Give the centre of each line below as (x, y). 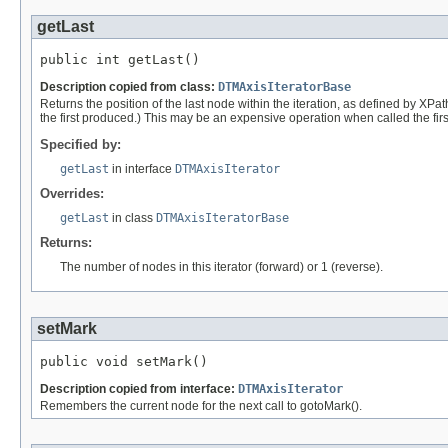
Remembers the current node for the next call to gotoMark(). (201, 405)
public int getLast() (120, 59)
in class (132, 217)
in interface (142, 168)
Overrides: (72, 193)
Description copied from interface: (139, 388)
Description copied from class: (129, 86)
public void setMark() (124, 361)
